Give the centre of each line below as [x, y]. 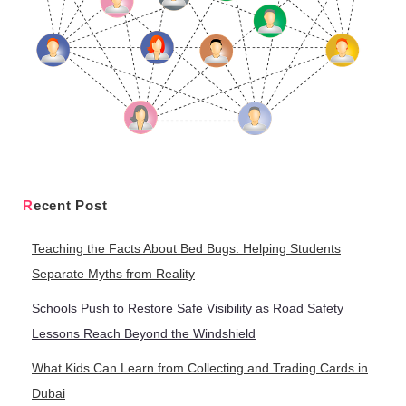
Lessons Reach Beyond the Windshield [144, 334]
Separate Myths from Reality [113, 274]
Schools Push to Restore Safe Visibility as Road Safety [188, 309]
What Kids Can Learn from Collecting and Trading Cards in [200, 368]
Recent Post [70, 206]
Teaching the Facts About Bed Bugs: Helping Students [186, 249]
